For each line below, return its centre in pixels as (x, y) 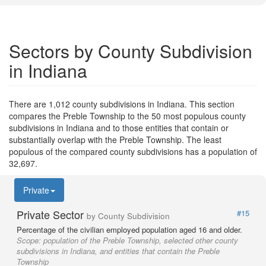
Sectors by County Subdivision (131, 51)
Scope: (30, 240)
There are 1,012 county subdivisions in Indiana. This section (122, 104)
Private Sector (52, 214)
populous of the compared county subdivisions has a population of (133, 151)
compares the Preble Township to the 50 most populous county (127, 116)
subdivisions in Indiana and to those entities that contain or (119, 128)
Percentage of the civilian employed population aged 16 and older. (129, 229)
